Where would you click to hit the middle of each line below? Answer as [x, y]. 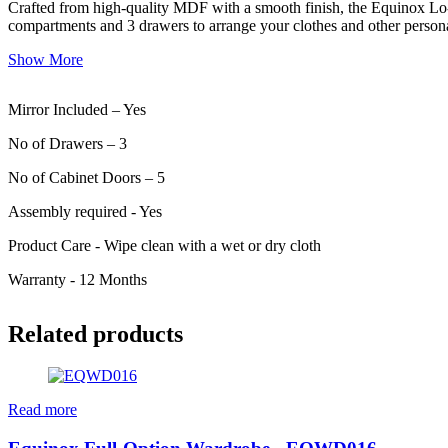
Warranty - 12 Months [77, 279]
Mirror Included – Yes [77, 109]
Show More [45, 59]
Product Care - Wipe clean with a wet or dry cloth [164, 245]
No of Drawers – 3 [67, 143]
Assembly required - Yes [85, 211]
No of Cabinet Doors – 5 [86, 177]
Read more [42, 410]
